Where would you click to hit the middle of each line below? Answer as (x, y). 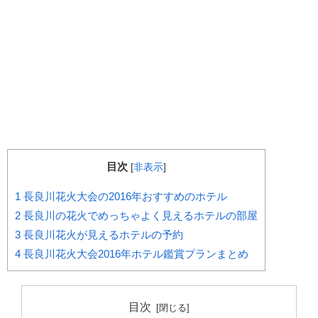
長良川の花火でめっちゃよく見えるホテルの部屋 (139, 216)
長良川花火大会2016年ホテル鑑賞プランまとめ (135, 254)
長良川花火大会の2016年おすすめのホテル (124, 197)
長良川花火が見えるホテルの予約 (102, 235)
